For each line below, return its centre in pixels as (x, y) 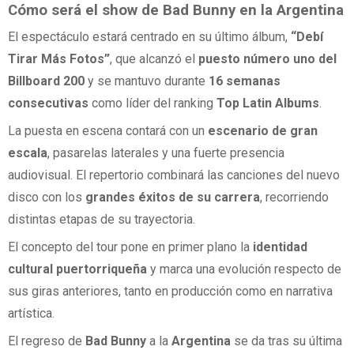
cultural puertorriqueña (77, 269)
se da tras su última (288, 341)
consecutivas (48, 103)
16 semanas (245, 81)
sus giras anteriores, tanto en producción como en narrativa (170, 292)
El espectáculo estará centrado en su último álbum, (149, 36)
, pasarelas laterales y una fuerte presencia (166, 153)
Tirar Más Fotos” (59, 58)
